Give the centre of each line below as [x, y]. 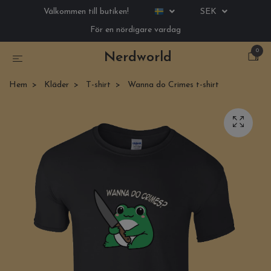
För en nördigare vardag [135, 30]
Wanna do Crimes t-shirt [172, 85]
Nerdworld [138, 58]
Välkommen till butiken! [86, 12]
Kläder [57, 85]
